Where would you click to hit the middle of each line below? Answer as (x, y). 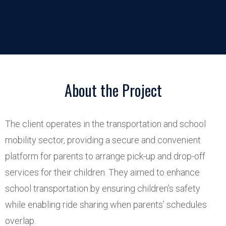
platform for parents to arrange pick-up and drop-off (105, 156)
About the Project (113, 90)
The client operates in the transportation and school (105, 124)
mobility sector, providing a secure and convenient (103, 140)
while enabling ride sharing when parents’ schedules (106, 205)
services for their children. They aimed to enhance (102, 172)
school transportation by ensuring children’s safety (103, 188)
